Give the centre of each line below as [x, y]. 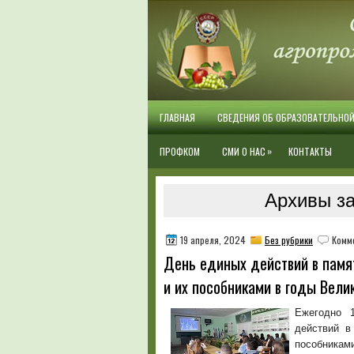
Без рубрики [289, 240]
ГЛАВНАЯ [177, 117]
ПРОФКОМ [180, 151]
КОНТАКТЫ [310, 151]
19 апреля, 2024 [213, 240]
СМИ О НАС [244, 151]
